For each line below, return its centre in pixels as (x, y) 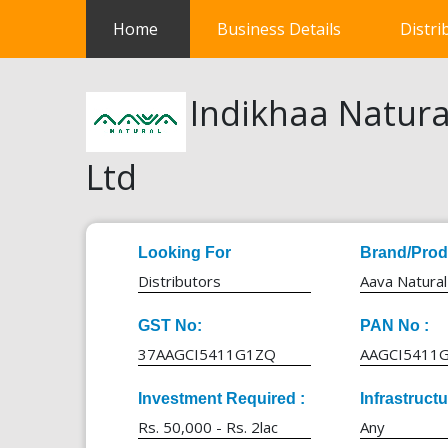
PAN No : (394, 325)
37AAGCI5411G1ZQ (206, 353)
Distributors (179, 280)
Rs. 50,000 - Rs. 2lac (207, 426)
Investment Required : (221, 398)
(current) (189, 28)
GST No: (169, 325)
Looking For (184, 252)
